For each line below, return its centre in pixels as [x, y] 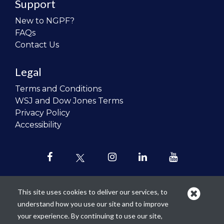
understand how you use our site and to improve [93, 204]
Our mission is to [67, 211]
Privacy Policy [42, 113]
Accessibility [38, 125]
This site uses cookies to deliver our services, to [92, 192]
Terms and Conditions [58, 89]
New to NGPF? [45, 21]
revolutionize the [155, 211]
